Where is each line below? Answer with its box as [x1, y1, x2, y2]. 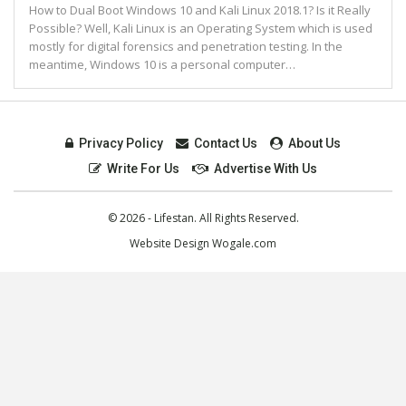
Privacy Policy [79, 136, 163, 151]
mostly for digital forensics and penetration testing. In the [29, 38, 343, 55]
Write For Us [107, 161, 179, 177]
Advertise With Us [214, 161, 317, 177]
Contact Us [194, 136, 257, 151]
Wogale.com [212, 236, 276, 252]
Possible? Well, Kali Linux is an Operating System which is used [29, 20, 372, 37]
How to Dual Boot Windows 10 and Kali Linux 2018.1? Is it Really [29, 2, 371, 19]
